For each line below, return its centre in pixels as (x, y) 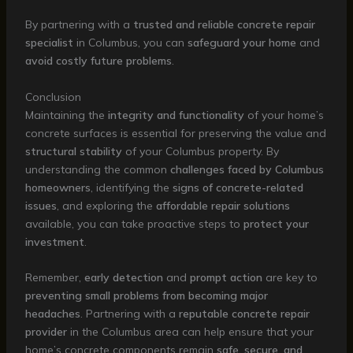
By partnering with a (79, 25)
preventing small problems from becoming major (146, 296)
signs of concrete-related (238, 187)
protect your (276, 223)
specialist (49, 43)
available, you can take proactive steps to (134, 223)
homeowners (58, 187)
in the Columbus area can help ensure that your (190, 332)
